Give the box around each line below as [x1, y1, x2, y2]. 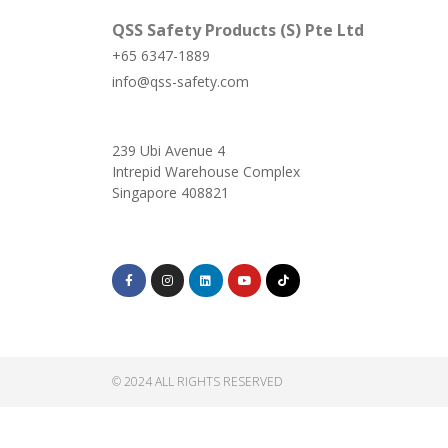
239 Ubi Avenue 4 [112, 140, 225, 160]
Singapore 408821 [112, 182, 229, 202]
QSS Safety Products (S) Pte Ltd [112, 18, 364, 41]
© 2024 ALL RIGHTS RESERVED [112, 373, 283, 391]
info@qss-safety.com [112, 71, 249, 91]
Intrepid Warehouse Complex [112, 161, 300, 181]
